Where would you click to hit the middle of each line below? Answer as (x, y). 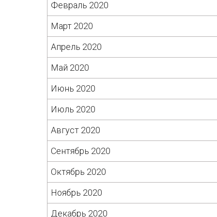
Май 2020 (70, 68)
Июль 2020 (73, 109)
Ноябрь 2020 (77, 193)
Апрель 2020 (77, 47)
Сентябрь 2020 (81, 151)
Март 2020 (72, 26)
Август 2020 (76, 130)
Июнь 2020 (73, 88)
